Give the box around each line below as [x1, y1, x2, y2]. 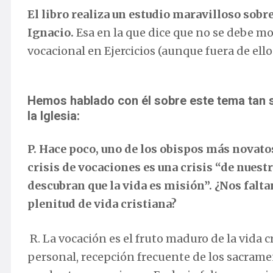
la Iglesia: [27, 108, 80, 124]
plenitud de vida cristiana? [27, 197, 177, 211]
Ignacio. [27, 26, 74, 40]
